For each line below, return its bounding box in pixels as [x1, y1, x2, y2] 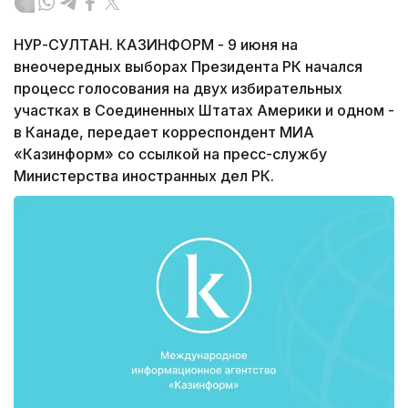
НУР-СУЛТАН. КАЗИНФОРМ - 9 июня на [14, 36, 298, 55]
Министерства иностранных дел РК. [14, 167, 274, 186]
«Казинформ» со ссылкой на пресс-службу [14, 145, 327, 164]
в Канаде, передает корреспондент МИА [14, 123, 314, 142]
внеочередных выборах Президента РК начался [14, 57, 362, 76]
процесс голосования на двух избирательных [14, 79, 342, 98]
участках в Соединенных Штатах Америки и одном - [14, 101, 394, 120]
